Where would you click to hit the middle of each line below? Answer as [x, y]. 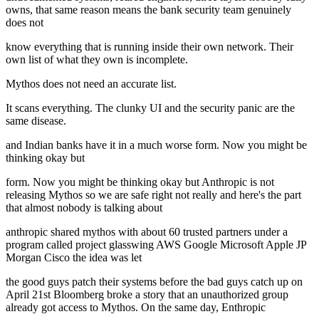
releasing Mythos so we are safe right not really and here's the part [153, 195]
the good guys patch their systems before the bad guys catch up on [154, 282]
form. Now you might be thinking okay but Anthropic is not [140, 182]
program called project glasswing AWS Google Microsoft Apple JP [156, 245]
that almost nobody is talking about [84, 208]
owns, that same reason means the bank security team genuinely [148, 10]
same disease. [36, 121]
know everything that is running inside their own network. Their [150, 47]
